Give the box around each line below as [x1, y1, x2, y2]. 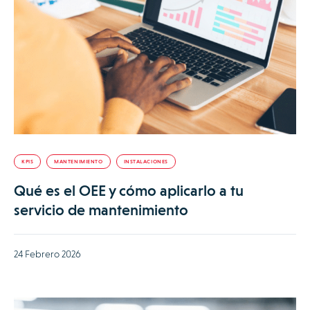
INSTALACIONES [123, 158, 168, 165]
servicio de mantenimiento [14, 201, 188, 219]
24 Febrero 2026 [14, 248, 81, 260]
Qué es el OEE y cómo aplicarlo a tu [14, 182, 244, 200]
